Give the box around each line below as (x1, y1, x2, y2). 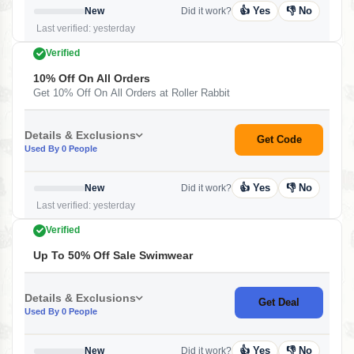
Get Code (256, 134, 302, 145)
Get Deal (258, 296, 299, 308)
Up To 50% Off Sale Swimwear (33, 249, 193, 262)
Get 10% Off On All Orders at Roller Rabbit (33, 87, 230, 99)
